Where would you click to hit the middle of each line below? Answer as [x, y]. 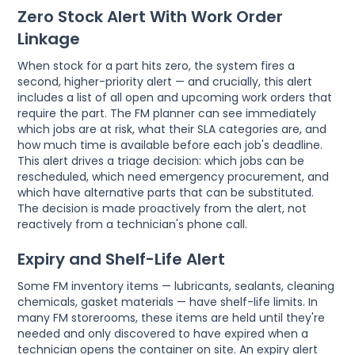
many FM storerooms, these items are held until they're [172, 318]
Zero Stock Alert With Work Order [151, 17]
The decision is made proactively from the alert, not [162, 209]
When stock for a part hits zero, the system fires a [157, 66]
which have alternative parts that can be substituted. [166, 193]
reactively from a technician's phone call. [133, 225]
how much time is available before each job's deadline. [170, 145]
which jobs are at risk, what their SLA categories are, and [172, 130]
